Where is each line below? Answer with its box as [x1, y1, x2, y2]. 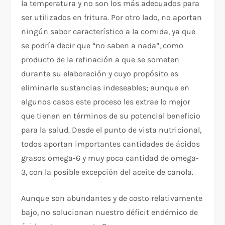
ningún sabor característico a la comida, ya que [21, 26, 196, 36]
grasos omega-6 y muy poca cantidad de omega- [21, 153, 199, 163]
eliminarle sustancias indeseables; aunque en [21, 82, 190, 92]
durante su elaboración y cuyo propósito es [21, 68, 179, 78]
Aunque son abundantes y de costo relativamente [21, 193, 203, 203]
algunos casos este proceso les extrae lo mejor [21, 96, 191, 106]
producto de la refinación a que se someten [21, 54, 180, 64]
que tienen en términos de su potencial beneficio [21, 110, 201, 121]
